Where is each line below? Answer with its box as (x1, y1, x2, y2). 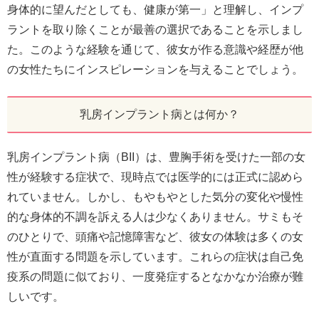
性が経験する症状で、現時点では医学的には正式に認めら (7, 170, 303, 183)
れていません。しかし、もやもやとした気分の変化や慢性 (7, 190, 303, 203)
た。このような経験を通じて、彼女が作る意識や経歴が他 (7, 43, 303, 56)
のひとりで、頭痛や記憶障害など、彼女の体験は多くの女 (7, 230, 303, 243)
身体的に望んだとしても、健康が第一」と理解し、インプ (7, 4, 303, 16)
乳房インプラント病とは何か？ (80, 108, 239, 120)
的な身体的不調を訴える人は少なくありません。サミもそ (7, 210, 303, 223)
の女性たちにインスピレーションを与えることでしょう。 (7, 63, 303, 76)
